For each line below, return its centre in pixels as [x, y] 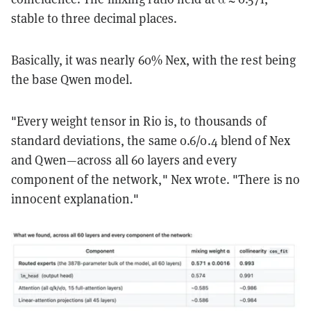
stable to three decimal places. [94, 18]
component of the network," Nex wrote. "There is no [156, 179]
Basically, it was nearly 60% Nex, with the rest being [154, 60]
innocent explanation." [75, 199]
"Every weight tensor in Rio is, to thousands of [139, 121]
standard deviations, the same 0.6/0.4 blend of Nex [151, 140]
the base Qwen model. [72, 79]
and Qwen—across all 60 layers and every [124, 160]
